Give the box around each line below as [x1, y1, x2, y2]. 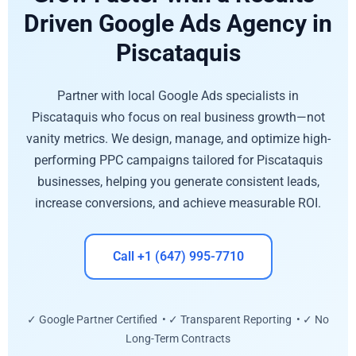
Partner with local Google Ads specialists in [57, 87, 299, 103]
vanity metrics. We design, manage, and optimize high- [25, 130, 331, 146]
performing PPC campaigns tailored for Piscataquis [33, 152, 323, 168]
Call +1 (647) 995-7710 [112, 249, 244, 265]
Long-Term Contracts [126, 332, 230, 346]
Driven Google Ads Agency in [24, 9, 332, 37]
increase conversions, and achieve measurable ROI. [35, 195, 321, 211]
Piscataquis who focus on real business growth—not [31, 109, 325, 125]
